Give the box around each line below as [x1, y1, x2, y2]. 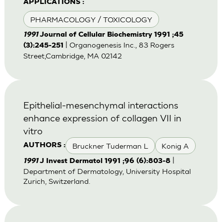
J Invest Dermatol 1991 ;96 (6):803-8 [39, 157, 170, 165]
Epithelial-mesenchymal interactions [23, 99, 178, 111]
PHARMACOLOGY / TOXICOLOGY [30, 15, 152, 24]
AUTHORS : [23, 142, 65, 150]
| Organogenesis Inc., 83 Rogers [63, 40, 174, 49]
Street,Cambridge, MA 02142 [23, 51, 122, 60]
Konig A [162, 141, 189, 150]
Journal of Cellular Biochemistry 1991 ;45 [39, 31, 183, 39]
